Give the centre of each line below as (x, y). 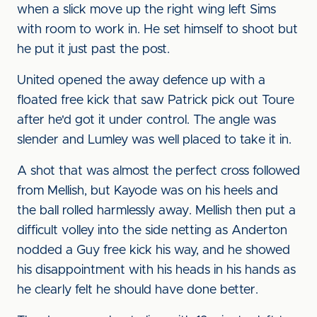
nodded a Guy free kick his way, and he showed (154, 250)
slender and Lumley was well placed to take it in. (154, 140)
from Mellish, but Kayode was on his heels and (148, 191)
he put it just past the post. (93, 50)
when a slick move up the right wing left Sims (146, 10)
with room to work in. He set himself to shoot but (157, 30)
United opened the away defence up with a (141, 81)
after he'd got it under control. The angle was (146, 120)
